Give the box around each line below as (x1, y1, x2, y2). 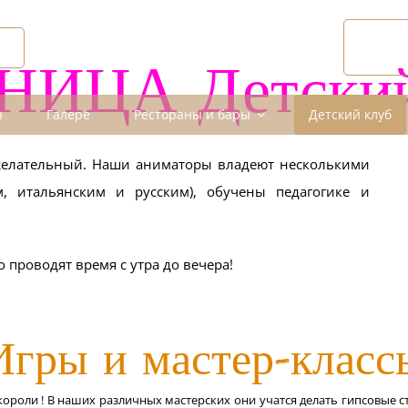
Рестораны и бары (134, 106, 250, 123)
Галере (46, 106, 90, 123)
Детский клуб (309, 106, 392, 123)
